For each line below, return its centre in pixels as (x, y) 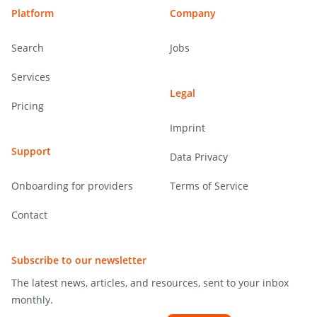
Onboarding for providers (72, 185)
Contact (29, 214)
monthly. (32, 299)
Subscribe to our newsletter (79, 260)
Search (28, 47)
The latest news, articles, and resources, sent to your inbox (150, 282)
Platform (33, 13)
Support (31, 151)
